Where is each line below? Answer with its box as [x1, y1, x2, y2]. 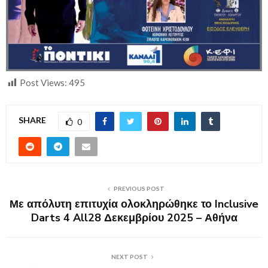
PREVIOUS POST [113, 184, 165, 192]
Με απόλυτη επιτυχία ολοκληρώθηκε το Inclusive [10, 196, 258, 211]
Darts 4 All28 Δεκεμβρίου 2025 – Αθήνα [31, 210, 237, 225]
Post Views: [20, 77, 67, 88]
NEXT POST [111, 252, 148, 260]
